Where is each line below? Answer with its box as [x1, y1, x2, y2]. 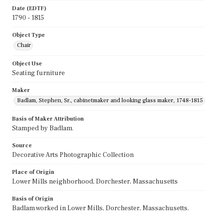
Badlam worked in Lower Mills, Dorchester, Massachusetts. [12, 203, 189, 213]
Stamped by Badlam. [12, 124, 74, 133]
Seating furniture [12, 68, 65, 77]
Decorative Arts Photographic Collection [12, 150, 134, 159]
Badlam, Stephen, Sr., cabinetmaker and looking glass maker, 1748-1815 [17, 96, 203, 104]
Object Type [12, 31, 45, 39]
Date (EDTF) [12, 4, 46, 12]
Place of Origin [12, 168, 54, 176]
